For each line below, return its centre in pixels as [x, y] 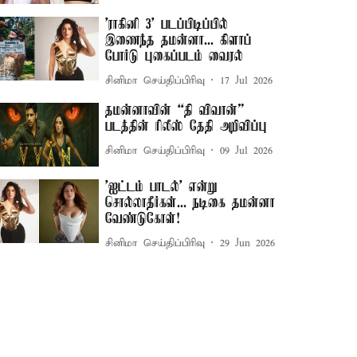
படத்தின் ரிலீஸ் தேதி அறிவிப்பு [186, 127]
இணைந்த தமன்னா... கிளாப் [179, 41]
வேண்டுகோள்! [143, 220]
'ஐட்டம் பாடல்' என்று [162, 188]
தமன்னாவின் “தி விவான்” [175, 111]
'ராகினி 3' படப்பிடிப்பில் [167, 25]
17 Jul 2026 [247, 80]
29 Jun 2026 [248, 243]
